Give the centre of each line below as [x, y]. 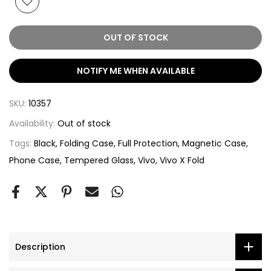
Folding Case [87, 144]
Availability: [33, 124]
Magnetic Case [214, 144]
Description [40, 247]
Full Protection [148, 144]
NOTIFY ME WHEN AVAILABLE [135, 71]
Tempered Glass [99, 161]
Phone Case [34, 161]
